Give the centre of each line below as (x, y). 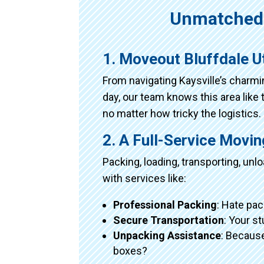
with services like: (145, 178)
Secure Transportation (169, 220)
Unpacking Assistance (167, 235)
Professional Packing (165, 204)
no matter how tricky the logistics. (182, 113)
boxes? (131, 250)
